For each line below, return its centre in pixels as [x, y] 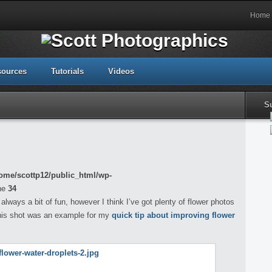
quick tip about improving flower [173, 215]
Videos [121, 71]
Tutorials [67, 71]
